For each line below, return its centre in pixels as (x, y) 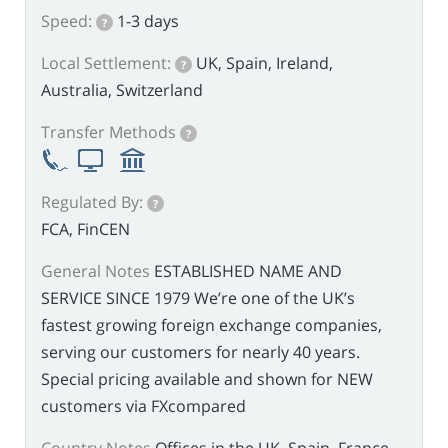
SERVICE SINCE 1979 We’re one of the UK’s (198, 298)
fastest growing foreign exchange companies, (211, 325)
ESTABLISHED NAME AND (248, 271)
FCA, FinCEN (85, 229)
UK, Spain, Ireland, (264, 63)
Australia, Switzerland (122, 90)
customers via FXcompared (143, 406)
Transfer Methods (108, 132)
